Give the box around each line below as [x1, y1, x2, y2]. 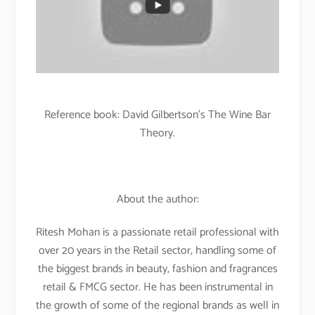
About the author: [116, 189, 199, 209]
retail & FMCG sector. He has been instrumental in [42, 277, 273, 297]
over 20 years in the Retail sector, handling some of [39, 240, 276, 260]
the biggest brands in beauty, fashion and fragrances [37, 259, 278, 278]
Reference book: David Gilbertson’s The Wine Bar [44, 105, 271, 125]
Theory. [140, 124, 175, 143]
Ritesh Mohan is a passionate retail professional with [36, 222, 279, 242]
